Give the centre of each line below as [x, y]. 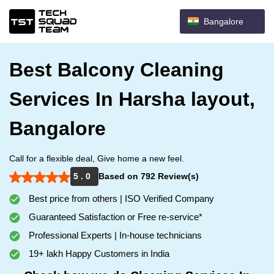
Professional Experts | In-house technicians [114, 235]
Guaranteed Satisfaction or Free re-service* [114, 217]
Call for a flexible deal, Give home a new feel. [97, 158]
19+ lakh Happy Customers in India [98, 254]
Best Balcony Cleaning [117, 70]
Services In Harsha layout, [132, 99]
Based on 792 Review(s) [149, 176]
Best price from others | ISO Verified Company [120, 198]
